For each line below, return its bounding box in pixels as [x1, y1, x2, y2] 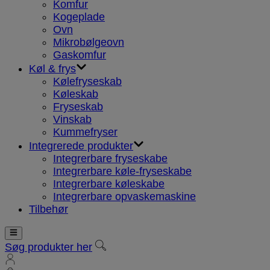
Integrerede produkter [29, 140, 133, 152]
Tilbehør [29, 203, 68, 215]
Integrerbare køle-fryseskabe [53, 165, 192, 177]
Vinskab [53, 113, 92, 125]
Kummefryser [53, 126, 118, 138]
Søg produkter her [5, 241, 92, 254]
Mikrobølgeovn [53, 36, 124, 48]
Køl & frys [29, 63, 76, 75]
